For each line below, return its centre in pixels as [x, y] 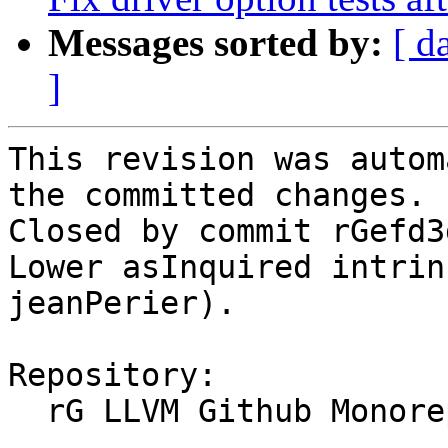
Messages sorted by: [215, 43]
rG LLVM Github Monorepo [27, 411]
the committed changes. [217, 195]
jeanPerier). [122, 303]
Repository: [112, 375]
